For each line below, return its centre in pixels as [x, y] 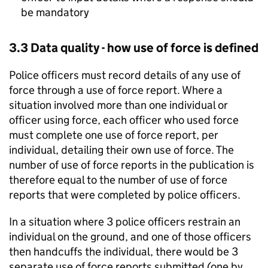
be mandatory [55, 13]
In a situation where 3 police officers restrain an [125, 222]
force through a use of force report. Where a [116, 90]
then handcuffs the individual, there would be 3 [124, 252]
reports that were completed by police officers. [125, 195]
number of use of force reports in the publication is [132, 165]
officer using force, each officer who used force [124, 120]
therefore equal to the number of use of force [118, 180]
